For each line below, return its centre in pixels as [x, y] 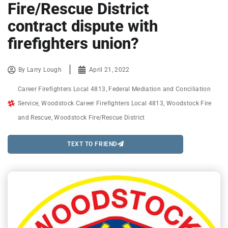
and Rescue [35, 117]
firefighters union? [73, 43]
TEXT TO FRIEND [92, 144]
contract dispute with [83, 26]
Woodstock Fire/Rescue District [99, 117]
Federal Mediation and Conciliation [160, 89]
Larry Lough [44, 69]
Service [28, 103]
